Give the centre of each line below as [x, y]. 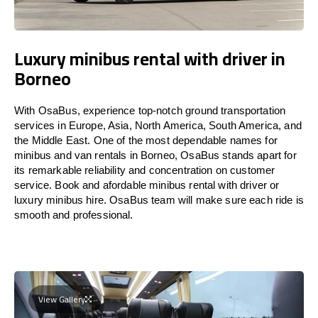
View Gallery [62, 299]
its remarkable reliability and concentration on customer [145, 170]
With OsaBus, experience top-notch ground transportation [150, 110]
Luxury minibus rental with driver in [150, 58]
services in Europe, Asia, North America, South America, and [158, 125]
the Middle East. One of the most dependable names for [146, 140]
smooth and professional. [74, 214]
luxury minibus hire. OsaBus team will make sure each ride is [159, 199]
